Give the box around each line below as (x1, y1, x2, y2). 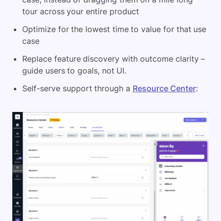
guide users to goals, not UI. (22, 66, 127, 76)
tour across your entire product (22, 6, 139, 17)
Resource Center (132, 83, 196, 94)
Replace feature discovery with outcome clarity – (22, 54, 205, 64)
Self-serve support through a (22, 83, 133, 94)
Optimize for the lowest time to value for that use (22, 24, 207, 35)
